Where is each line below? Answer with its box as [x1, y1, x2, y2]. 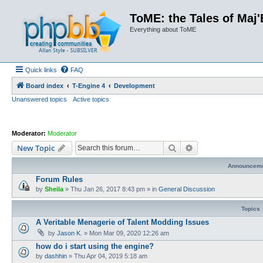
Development [114, 82, 155, 89]
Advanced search [194, 141, 255, 153]
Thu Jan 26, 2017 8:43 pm [70, 185, 145, 193]
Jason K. [57, 229, 82, 237]
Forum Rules [36, 174, 83, 184]
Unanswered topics [12, 96, 67, 103]
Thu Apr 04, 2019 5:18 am [74, 252, 147, 259]
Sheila [45, 185, 63, 193]
